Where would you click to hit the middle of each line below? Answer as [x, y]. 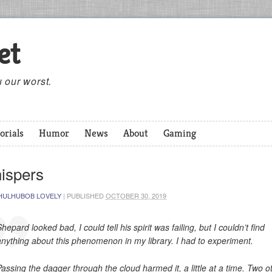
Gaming [180, 133]
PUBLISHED [86, 195]
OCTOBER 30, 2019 [136, 195]
